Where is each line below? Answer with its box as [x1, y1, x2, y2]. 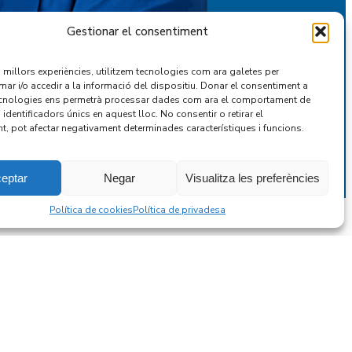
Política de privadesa [132, 203, 225, 216]
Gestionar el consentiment [66, 24, 208, 39]
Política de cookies [49, 203, 133, 216]
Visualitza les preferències [185, 170, 320, 185]
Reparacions [148, 314, 248, 343]
